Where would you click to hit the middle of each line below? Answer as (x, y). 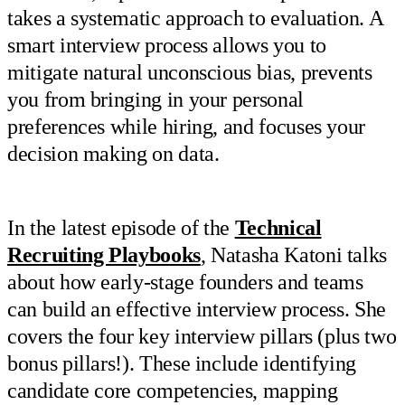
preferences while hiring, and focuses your (187, 126)
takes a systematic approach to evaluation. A (195, 18)
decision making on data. (113, 153)
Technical (278, 228)
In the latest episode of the (121, 228)
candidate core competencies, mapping (173, 391)
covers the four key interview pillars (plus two (202, 337)
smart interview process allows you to (167, 45)
